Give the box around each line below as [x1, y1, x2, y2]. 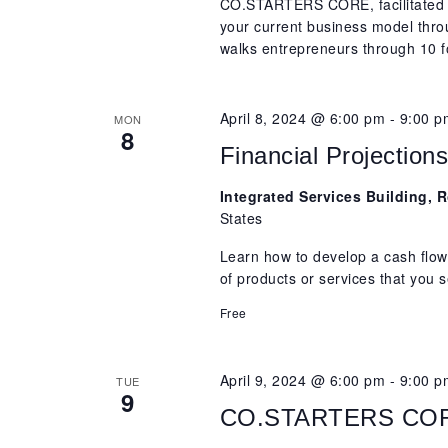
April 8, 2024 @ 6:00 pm [219, 108, 386, 129]
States [219, 208, 263, 229]
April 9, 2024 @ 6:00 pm [219, 370, 386, 391]
